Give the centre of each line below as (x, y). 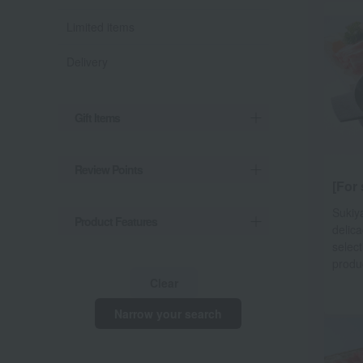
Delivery (87, 62)
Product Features (116, 221)
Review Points (109, 169)
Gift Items (97, 117)
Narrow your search (168, 314)
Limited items (100, 27)
